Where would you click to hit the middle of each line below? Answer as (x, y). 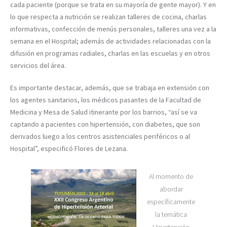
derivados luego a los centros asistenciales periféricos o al (100, 136)
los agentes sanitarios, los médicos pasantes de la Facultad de (106, 100)
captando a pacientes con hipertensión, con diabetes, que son (105, 124)
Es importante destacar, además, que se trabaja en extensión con (110, 87)
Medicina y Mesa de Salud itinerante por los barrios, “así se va (104, 112)
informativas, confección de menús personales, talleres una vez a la (113, 29)
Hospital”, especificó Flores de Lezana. (69, 148)
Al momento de (171, 176)
